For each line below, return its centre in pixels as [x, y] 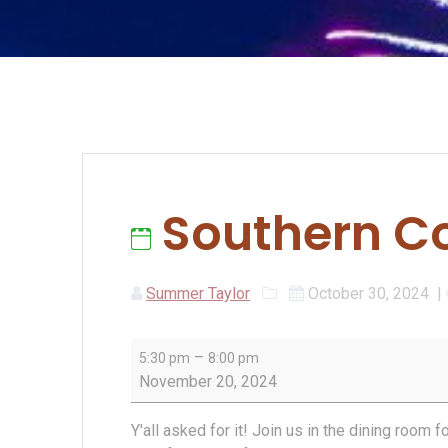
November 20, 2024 [208, 382]
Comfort [159, 373]
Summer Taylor [198, 294]
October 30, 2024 [369, 294]
